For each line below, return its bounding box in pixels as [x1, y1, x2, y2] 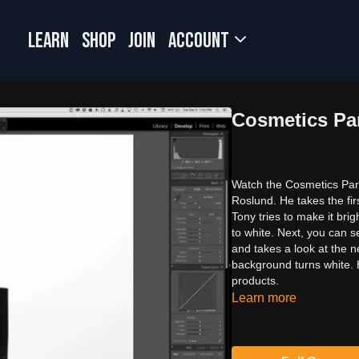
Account [168, 28, 233, 54]
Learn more [232, 290, 297, 305]
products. [232, 273, 280, 287]
